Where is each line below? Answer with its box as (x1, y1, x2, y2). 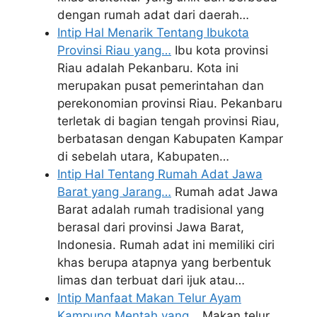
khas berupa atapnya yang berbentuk (57, 255, 271, 270)
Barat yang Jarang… (57, 184, 171, 199)
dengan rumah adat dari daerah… (57, 7, 249, 22)
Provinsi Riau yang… (57, 42, 171, 57)
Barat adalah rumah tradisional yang (57, 202, 264, 217)
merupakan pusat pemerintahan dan (57, 78, 264, 93)
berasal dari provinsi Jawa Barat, (57, 219, 244, 234)
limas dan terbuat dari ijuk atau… (57, 272, 245, 287)
